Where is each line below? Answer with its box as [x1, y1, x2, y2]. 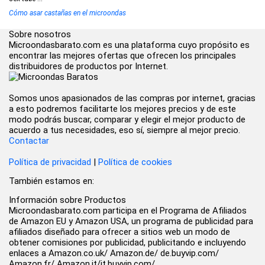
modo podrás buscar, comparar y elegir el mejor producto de [9, 114, 245, 125]
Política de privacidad [9, 157, 91, 167]
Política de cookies [98, 157, 172, 167]
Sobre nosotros [9, 29, 71, 40]
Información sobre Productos [9, 195, 126, 205]
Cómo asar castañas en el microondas [9, 9, 126, 17]
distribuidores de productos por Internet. [9, 61, 168, 72]
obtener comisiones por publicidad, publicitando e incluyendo [9, 237, 246, 248]
